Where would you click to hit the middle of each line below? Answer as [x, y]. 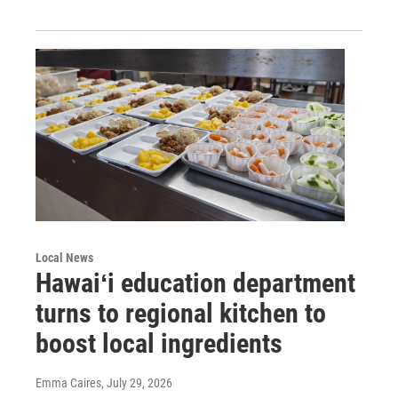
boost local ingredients [159, 344]
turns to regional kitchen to [181, 314]
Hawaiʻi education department [195, 283]
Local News [64, 258]
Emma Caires [68, 383]
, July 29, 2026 [137, 383]
